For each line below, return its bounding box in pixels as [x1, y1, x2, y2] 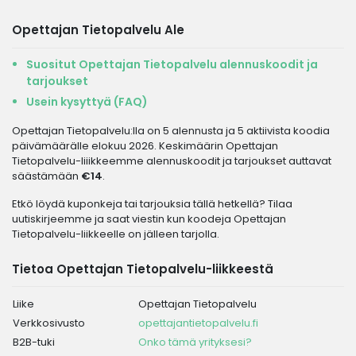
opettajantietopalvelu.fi [138, 315, 258, 331]
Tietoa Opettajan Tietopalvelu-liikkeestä [12, 261, 273, 277]
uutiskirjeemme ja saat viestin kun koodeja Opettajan [12, 211, 286, 226]
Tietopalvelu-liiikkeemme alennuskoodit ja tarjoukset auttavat [12, 153, 331, 168]
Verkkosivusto [13, 315, 85, 331]
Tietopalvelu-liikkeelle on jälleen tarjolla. [12, 226, 219, 242]
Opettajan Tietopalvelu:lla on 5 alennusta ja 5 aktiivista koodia [12, 123, 330, 138]
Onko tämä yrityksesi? [138, 335, 252, 350]
